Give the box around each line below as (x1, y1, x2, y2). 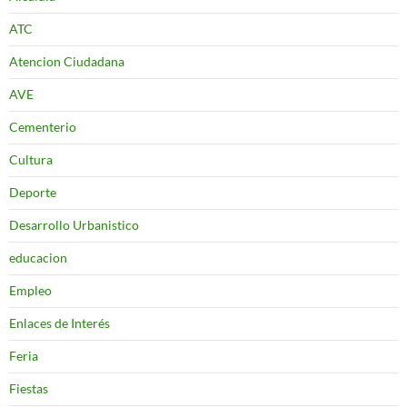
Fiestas (9, 380, 48, 396)
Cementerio (9, 118, 76, 134)
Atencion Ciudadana (9, 53, 124, 69)
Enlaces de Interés (9, 314, 110, 331)
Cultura (9, 151, 53, 167)
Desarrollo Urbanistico (9, 216, 139, 233)
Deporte (9, 184, 56, 200)
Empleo (9, 282, 52, 298)
